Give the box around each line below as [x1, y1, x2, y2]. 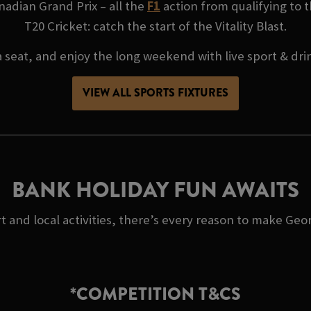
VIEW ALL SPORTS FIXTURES [83, 85, 228, 101]
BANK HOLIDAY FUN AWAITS [12, 174, 299, 205]
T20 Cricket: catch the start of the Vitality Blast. [24, 17, 287, 34]
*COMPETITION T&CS [70, 281, 241, 307]
